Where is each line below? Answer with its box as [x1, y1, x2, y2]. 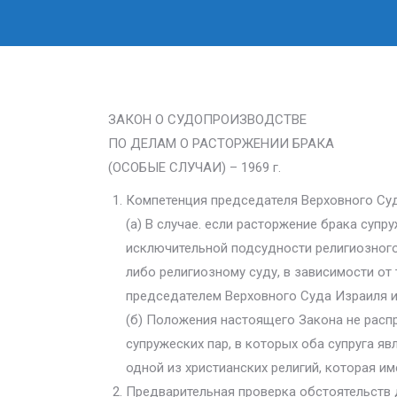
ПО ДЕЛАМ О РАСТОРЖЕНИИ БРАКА [108, 136, 334, 152]
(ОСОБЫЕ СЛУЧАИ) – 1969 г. [108, 160, 281, 175]
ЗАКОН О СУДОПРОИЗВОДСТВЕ [108, 112, 307, 128]
